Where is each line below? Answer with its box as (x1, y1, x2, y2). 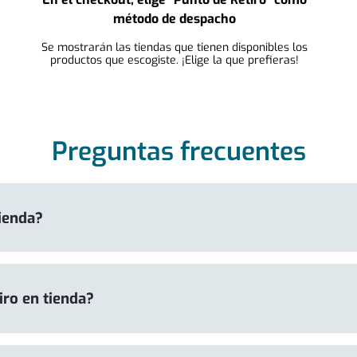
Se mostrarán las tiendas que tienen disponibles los (41, 40, 308, 55)
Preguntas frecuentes (51, 135, 306, 168)
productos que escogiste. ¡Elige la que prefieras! (50, 53, 300, 68)
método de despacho (113, 10, 237, 27)
